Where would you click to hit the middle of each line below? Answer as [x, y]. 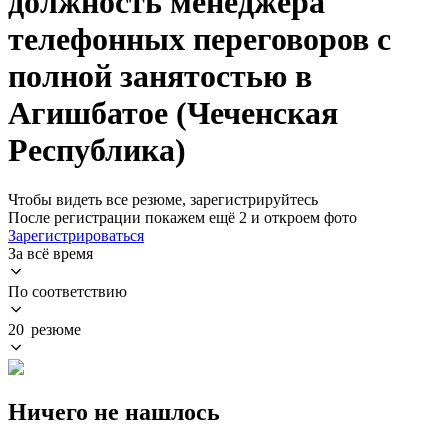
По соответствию [67, 291]
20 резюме [44, 329]
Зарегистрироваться [76, 235]
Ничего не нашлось [114, 411]
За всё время [50, 253]
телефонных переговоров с [199, 39]
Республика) [97, 150]
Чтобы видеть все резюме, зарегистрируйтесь [163, 199]
